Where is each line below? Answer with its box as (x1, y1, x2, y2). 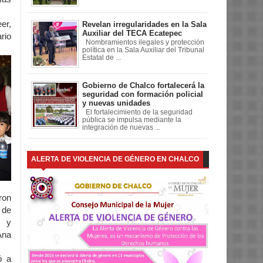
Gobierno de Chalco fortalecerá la (82, 80, 204, 90)
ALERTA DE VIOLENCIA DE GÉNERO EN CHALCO (31, 155, 199, 164)
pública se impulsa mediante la (82, 116, 181, 124)
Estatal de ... (82, 54, 121, 62)
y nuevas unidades (82, 98, 150, 107)
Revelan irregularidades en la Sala (82, 19, 207, 29)
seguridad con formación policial (82, 89, 203, 99)
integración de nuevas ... (82, 124, 160, 131)
